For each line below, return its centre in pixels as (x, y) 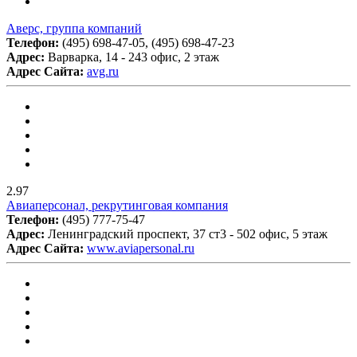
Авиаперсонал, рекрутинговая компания (117, 205)
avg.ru (103, 71)
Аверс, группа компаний (74, 28)
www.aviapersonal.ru (141, 248)
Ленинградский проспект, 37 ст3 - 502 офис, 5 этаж (188, 233)
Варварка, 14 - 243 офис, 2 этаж (133, 57)
